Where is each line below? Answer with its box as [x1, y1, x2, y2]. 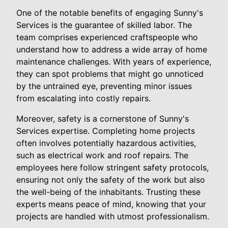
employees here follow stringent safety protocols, [16, 162, 209, 173]
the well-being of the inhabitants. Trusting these [16, 186, 201, 197]
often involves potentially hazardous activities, [16, 137, 196, 148]
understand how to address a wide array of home [16, 44, 207, 54]
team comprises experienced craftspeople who [16, 32, 198, 42]
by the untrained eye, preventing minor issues [16, 80, 192, 91]
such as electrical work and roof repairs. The [16, 150, 188, 160]
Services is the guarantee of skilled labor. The [16, 19, 192, 30]
